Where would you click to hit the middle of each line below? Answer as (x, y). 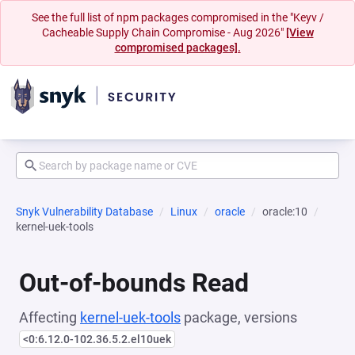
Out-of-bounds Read (134, 283)
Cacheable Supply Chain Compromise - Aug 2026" (164, 32)
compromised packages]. (177, 48)
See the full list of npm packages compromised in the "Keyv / (177, 17)
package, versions (239, 317)
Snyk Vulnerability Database (84, 212)
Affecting (50, 317)
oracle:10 (285, 212)
